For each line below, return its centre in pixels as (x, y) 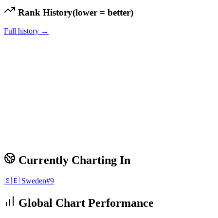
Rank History (44, 12)
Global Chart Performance (85, 203)
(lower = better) (103, 12)
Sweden (34, 181)
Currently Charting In (73, 160)
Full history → (26, 31)
